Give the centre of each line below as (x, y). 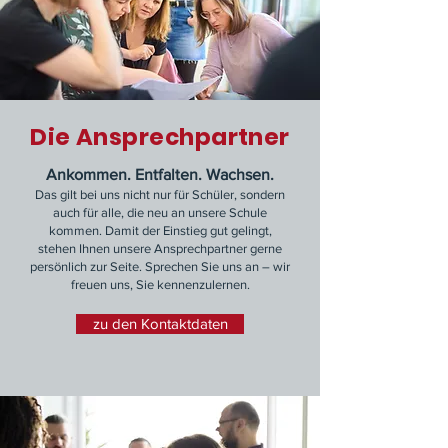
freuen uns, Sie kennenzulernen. (160, 284)
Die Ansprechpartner (160, 137)
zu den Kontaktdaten (160, 323)
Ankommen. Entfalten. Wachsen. (160, 174)
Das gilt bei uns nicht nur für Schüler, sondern (160, 194)
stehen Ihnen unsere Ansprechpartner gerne (160, 248)
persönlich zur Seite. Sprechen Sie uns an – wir (160, 266)
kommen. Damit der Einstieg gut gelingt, (160, 230)
